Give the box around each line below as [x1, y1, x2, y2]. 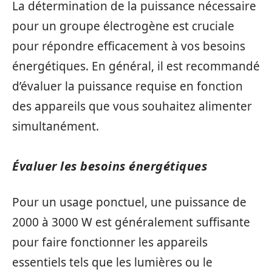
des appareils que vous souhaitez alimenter [12, 98, 252, 114]
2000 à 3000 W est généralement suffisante [12, 214, 250, 230]
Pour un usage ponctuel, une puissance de [12, 194, 246, 210]
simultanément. [12, 118, 99, 134]
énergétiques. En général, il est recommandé [12, 58, 260, 74]
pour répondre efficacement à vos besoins [12, 38, 245, 54]
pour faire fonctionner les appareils [12, 234, 208, 250]
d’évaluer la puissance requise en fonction [12, 78, 243, 94]
